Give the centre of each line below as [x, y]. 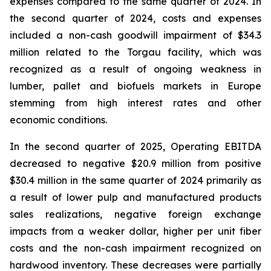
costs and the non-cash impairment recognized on [135, 248]
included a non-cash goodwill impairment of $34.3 [135, 35]
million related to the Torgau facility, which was [135, 52]
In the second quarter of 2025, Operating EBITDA [135, 146]
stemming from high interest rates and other [135, 103]
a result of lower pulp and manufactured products [135, 197]
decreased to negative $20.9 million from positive [135, 163]
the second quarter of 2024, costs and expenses [135, 18]
